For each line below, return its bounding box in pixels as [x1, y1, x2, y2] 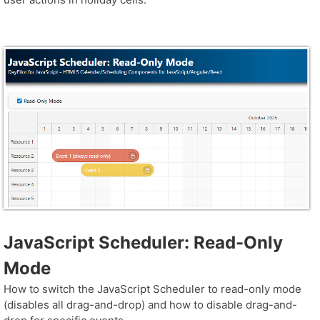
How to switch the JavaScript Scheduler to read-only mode [4, 282, 301, 296]
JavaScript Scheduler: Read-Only [4, 232, 283, 254]
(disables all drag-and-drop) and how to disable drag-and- [4, 298, 297, 312]
